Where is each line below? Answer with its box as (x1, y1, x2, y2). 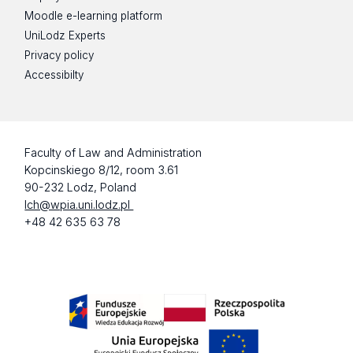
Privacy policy (24, 49, 95, 61)
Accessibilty (24, 69, 84, 82)
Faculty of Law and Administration (24, 145, 203, 159)
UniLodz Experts (24, 28, 106, 42)
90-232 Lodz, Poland (24, 180, 137, 194)
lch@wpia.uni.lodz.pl (24, 197, 134, 211)
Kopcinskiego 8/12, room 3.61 (24, 162, 179, 176)
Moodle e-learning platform (24, 9, 163, 22)
